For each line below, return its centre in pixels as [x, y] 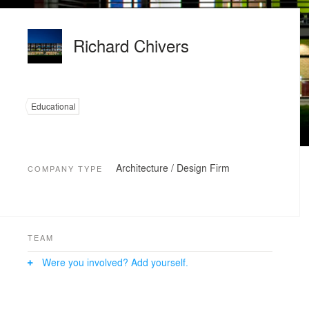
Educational [53, 106]
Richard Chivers [131, 45]
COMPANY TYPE [65, 169]
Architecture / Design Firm [173, 168]
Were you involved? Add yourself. [115, 262]
